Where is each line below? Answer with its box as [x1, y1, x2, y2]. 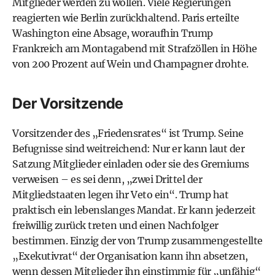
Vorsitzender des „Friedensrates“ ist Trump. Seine [12, 127, 244, 139]
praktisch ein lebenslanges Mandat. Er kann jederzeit [12, 204, 255, 216]
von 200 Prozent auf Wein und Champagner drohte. [12, 58, 249, 70]
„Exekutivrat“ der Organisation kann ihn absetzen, [12, 250, 248, 262]
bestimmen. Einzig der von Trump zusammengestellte [12, 234, 263, 247]
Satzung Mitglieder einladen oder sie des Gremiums [12, 158, 249, 170]
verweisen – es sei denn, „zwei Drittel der [12, 173, 202, 185]
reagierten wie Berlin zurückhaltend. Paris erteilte [12, 12, 239, 24]
